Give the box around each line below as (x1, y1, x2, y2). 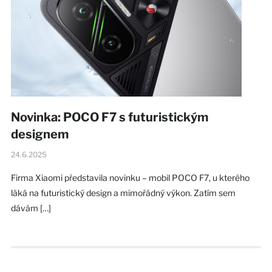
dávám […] (10, 202, 51, 213)
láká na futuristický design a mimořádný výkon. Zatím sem (10, 187, 236, 198)
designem (10, 126, 69, 141)
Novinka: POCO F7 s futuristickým (10, 109, 208, 124)
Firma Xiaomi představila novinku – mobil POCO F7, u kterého (10, 172, 250, 183)
